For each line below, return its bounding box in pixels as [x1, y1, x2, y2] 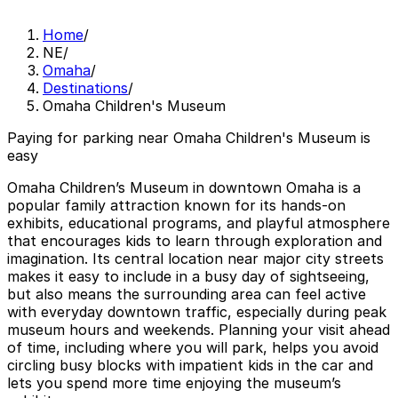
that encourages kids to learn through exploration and [7, 232, 382, 251]
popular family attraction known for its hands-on [7, 196, 346, 215]
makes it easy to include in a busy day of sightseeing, [7, 267, 370, 286]
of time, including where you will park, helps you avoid [7, 338, 378, 357]
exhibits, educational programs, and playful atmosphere [7, 214, 390, 233]
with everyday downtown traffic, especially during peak [7, 303, 386, 322]
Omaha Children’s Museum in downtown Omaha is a [7, 179, 361, 197]
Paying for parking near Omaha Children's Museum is [7, 129, 370, 147]
